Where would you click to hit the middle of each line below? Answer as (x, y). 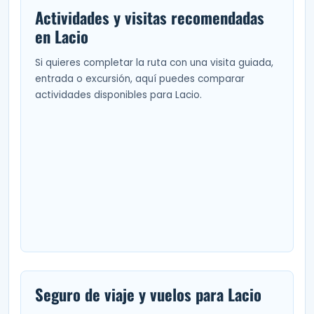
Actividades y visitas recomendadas (150, 18)
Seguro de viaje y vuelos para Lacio (148, 295)
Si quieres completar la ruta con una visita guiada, (154, 63)
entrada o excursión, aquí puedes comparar (140, 79)
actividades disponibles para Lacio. (118, 95)
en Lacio (62, 37)
